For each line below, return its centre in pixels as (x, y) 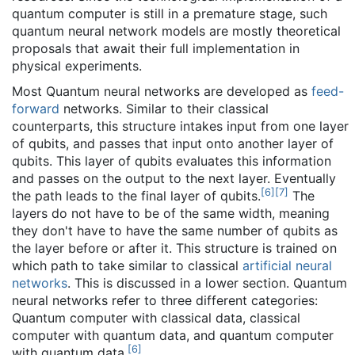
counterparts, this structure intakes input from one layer (180, 126)
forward (36, 109)
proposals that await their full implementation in (156, 48)
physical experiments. (77, 66)
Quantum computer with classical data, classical (156, 318)
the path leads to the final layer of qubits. (136, 196)
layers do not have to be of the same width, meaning (171, 213)
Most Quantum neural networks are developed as (162, 91)
